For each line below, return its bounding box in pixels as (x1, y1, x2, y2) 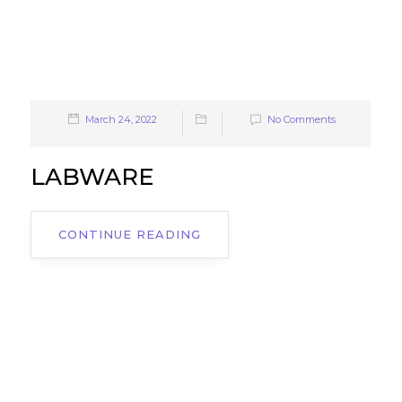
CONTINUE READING (58, 227, 202, 242)
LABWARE (31, 162, 154, 192)
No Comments (267, 113, 336, 127)
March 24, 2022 (85, 113, 158, 127)
